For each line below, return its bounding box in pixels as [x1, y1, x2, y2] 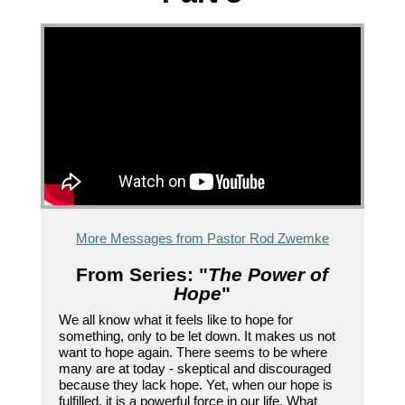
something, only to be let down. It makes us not [58, 328, 335, 344]
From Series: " [76, 264, 209, 286]
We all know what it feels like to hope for [58, 312, 293, 328]
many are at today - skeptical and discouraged [58, 361, 331, 377]
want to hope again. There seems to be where [58, 344, 327, 361]
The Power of [208, 264, 329, 286]
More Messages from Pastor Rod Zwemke [75, 231, 329, 247]
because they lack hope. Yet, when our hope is [58, 377, 333, 393]
